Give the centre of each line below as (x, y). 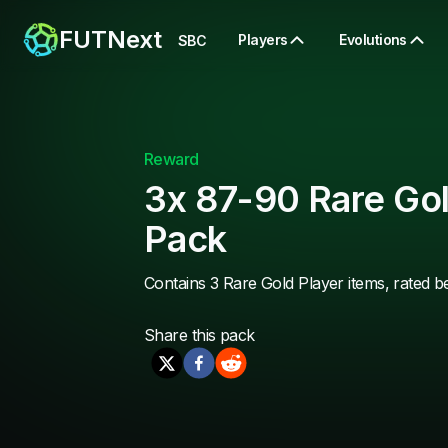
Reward (171, 159)
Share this (182, 335)
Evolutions (373, 39)
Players (263, 39)
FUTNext (110, 39)
